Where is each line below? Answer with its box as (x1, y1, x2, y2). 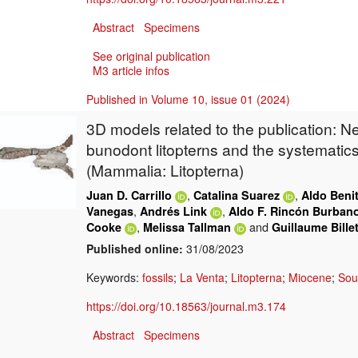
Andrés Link (140, 203, 207, 220)
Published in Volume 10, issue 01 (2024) (86, 91, 290, 108)
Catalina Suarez (193, 187, 280, 204)
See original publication (93, 48, 210, 65)
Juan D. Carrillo (86, 187, 172, 204)
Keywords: (86, 269, 142, 286)
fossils (142, 269, 173, 286)
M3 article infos (93, 62, 169, 79)
